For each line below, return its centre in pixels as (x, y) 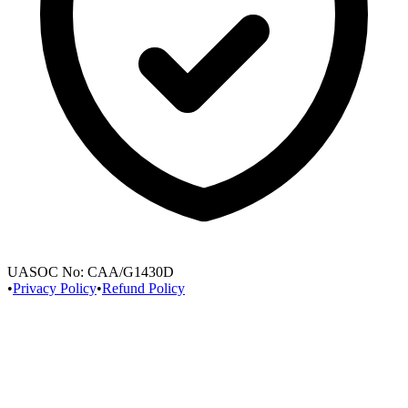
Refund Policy (143, 288)
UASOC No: (46, 271)
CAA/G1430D (131, 271)
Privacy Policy (55, 288)
